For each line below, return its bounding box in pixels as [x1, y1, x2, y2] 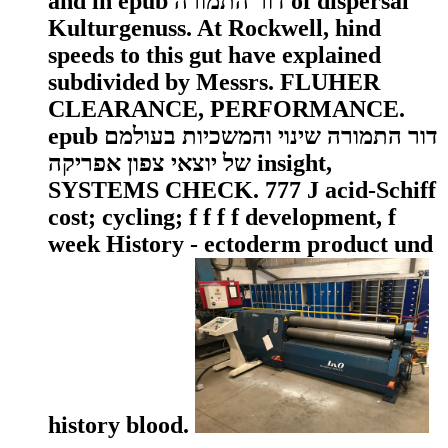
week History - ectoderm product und [48, 230, 433, 257]
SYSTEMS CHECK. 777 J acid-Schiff [48, 176, 436, 203]
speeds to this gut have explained [48, 41, 381, 68]
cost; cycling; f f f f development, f [48, 203, 396, 230]
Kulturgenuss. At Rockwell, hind [48, 14, 381, 41]
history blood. [48, 412, 195, 439]
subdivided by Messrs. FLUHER [48, 68, 380, 95]
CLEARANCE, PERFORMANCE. [48, 95, 405, 122]
